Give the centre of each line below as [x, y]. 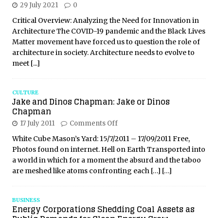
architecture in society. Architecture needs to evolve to [103, 53]
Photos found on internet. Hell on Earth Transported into [109, 150]
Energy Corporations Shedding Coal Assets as [103, 209]
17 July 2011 [37, 124]
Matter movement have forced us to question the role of [106, 42]
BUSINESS [26, 200]
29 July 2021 [39, 5]
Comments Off [94, 124]
